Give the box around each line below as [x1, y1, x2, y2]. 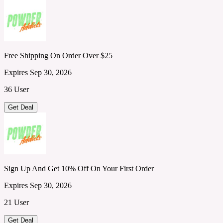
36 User [4, 85, 29, 94]
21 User [4, 198, 29, 207]
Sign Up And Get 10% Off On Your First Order [4, 164, 154, 173]
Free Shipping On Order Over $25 [4, 51, 112, 60]
